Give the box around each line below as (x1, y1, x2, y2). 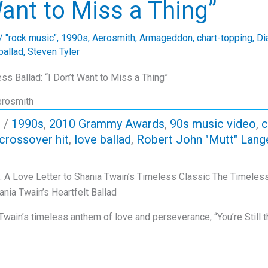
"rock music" (5, 32, 57, 44)
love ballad (74, 132, 131, 147)
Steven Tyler (28, 46, 80, 58)
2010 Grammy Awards (49, 117, 165, 132)
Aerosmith (92, 32, 135, 44)
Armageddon (139, 32, 193, 44)
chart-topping (197, 32, 252, 44)
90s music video (170, 117, 256, 132)
